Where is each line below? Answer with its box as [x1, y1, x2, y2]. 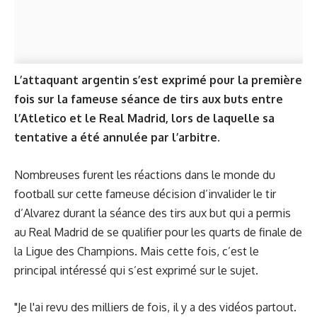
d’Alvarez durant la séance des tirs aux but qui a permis [14, 205, 291, 220]
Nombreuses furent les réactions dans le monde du [14, 167, 275, 182]
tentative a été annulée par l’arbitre [14, 130, 217, 144]
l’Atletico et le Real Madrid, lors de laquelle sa [14, 111, 275, 125]
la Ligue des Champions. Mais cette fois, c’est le [14, 243, 259, 258]
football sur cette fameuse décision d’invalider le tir [14, 186, 276, 201]
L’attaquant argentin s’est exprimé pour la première [14, 73, 302, 87]
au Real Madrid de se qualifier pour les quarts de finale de [14, 224, 302, 239]
